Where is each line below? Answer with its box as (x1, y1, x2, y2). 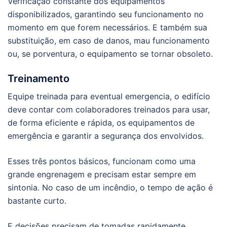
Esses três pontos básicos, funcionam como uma (8, 156, 196, 167)
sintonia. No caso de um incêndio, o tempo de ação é (8, 182, 213, 193)
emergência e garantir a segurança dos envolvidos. (8, 131, 204, 141)
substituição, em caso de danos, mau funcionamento (8, 35, 210, 46)
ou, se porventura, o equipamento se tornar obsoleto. (8, 49, 213, 59)
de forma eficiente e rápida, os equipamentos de (8, 118, 195, 128)
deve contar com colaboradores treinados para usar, (8, 104, 210, 115)
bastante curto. (8, 196, 66, 206)
